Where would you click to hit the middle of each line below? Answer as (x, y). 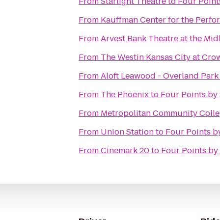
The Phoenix (125, 95)
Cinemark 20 (125, 151)
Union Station (127, 132)
